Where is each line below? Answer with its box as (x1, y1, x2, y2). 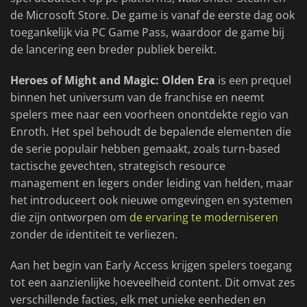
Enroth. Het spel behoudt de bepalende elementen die (10, 124, 291, 140)
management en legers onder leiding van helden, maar (10, 175, 293, 191)
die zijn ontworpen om (10, 210, 130, 225)
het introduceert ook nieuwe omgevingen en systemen (10, 193, 293, 208)
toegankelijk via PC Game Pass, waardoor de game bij (10, 25, 284, 40)
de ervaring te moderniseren (130, 210, 278, 225)
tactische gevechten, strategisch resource (10, 158, 225, 174)
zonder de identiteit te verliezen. (10, 227, 177, 243)
